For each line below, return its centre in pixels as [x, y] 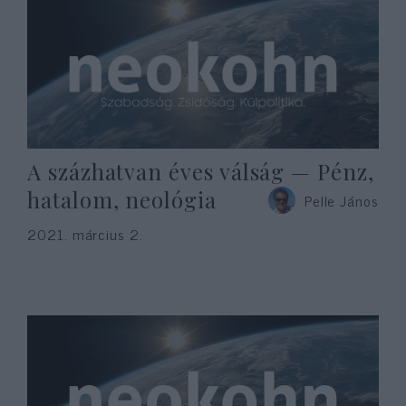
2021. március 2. [85, 234]
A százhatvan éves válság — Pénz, [201, 171]
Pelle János [341, 200]
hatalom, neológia [122, 199]
